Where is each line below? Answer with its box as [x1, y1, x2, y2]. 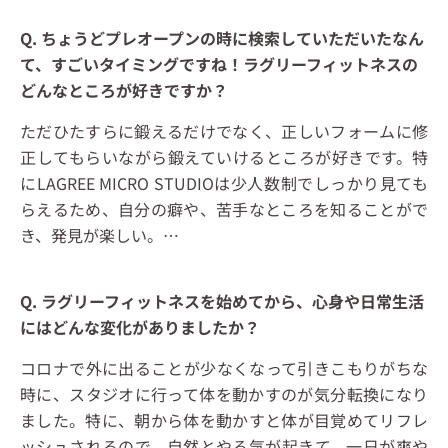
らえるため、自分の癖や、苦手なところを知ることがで [20, 197, 428, 222]
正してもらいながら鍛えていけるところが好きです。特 [20, 145, 428, 170]
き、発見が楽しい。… [20, 223, 179, 248]
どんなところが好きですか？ [20, 78, 228, 103]
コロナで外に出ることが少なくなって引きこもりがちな [20, 356, 428, 381]
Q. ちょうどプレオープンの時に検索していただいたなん [20, 26, 424, 51]
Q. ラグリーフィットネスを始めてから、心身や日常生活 [20, 289, 424, 314]
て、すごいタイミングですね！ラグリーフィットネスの [20, 52, 418, 77]
